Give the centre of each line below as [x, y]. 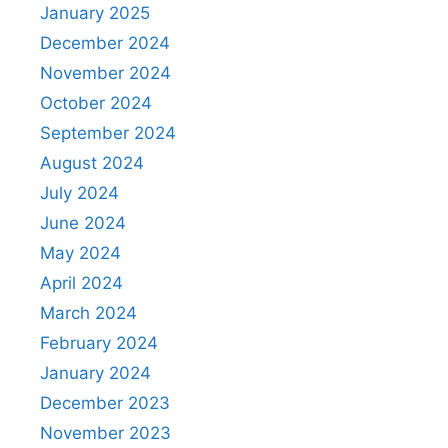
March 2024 [88, 312]
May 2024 [80, 252]
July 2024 [79, 192]
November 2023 [105, 432]
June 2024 [83, 222]
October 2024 [96, 102]
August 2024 [92, 162]
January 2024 [95, 372]
